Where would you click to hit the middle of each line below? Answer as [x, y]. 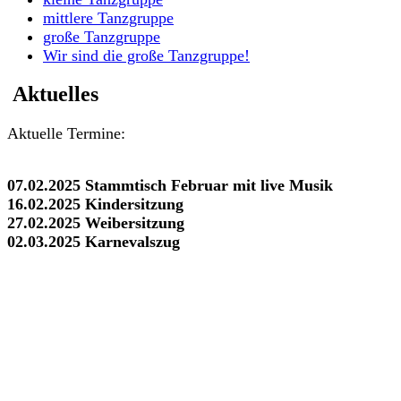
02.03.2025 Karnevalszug [94, 242]
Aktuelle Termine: [66, 134]
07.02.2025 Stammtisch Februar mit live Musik [170, 186]
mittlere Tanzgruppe [108, 17]
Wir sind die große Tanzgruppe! [146, 55]
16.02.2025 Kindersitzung [95, 205]
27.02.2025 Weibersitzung [96, 223]
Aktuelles [53, 94]
